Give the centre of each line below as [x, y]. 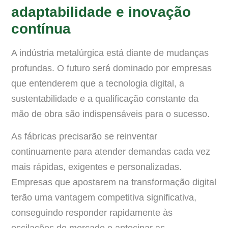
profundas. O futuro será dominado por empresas [111, 68]
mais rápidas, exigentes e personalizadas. [96, 167]
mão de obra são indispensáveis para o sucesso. [110, 114]
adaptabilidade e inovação [101, 12]
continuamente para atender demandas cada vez [111, 152]
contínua [41, 29]
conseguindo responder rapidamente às [92, 213]
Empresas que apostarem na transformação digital [114, 182]
